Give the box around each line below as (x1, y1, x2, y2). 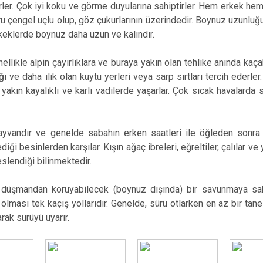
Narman (202, 65, 239, 77)
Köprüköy (202, 45, 246, 58)
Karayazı (202, 25, 241, 38)
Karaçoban (202, 5, 251, 18)
